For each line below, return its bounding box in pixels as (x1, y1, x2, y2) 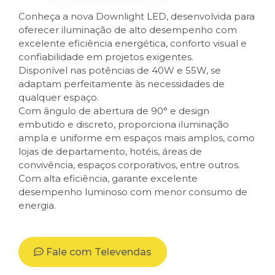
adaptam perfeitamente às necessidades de (18, 78, 225, 90)
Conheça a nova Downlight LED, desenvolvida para (18, 10, 255, 23)
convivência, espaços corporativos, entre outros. (18, 159, 240, 171)
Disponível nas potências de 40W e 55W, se (18, 64, 221, 77)
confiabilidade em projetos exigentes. (18, 51, 193, 63)
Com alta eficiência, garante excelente (18, 172, 198, 185)
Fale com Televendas (44, 246, 152, 258)
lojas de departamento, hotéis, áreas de (18, 145, 202, 158)
